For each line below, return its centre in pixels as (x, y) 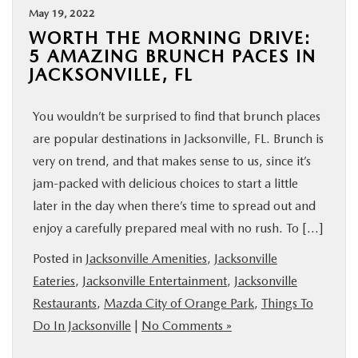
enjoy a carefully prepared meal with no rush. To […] (178, 228)
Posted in (59, 259)
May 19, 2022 (62, 13)
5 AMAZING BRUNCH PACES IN (173, 56)
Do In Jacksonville (82, 326)
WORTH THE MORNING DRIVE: (170, 38)
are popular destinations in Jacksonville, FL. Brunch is (178, 139)
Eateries (54, 281)
